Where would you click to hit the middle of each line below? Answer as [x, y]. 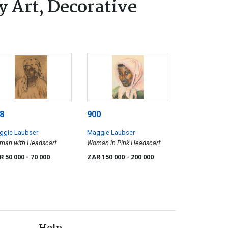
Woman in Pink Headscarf [124, 142]
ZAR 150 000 [107, 157]
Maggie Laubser [111, 132]
